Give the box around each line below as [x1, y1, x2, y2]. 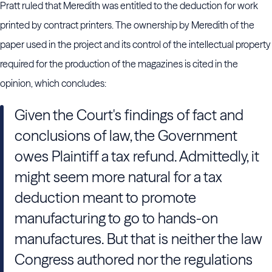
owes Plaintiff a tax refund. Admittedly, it [15, 148, 259, 165]
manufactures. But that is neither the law [15, 230, 262, 248]
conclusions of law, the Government [15, 127, 237, 144]
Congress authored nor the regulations [15, 251, 253, 268]
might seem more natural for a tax [15, 168, 222, 186]
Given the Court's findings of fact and [15, 106, 243, 124]
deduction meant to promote [15, 189, 196, 206]
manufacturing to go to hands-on [15, 209, 218, 227]
